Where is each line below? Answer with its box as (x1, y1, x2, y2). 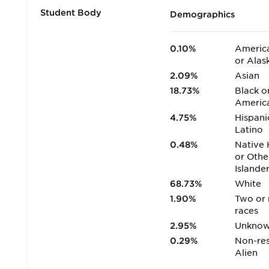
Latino (235, 125, 264, 134)
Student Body (40, 8, 101, 17)
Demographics (170, 10, 235, 19)
